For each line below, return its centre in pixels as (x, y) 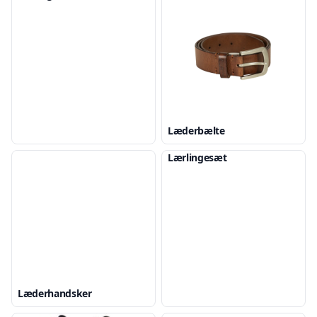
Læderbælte (196, 131)
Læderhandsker (55, 293)
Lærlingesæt (197, 157)
